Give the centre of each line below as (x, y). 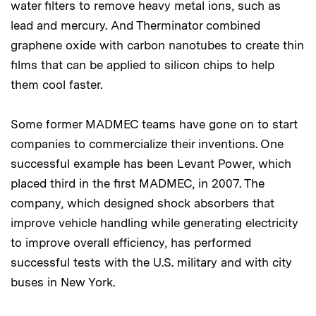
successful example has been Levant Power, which (151, 164)
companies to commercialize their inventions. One (147, 144)
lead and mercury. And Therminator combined (135, 26)
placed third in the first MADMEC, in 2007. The (138, 184)
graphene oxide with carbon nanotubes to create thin (157, 45)
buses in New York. (63, 282)
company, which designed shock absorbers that (142, 203)
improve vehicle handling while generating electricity (154, 223)
